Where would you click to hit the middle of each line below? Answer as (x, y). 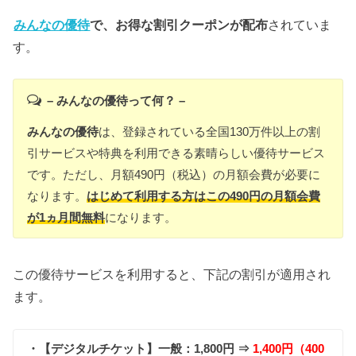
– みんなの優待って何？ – (116, 101)
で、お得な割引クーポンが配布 (179, 24)
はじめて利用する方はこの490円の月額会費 (204, 195)
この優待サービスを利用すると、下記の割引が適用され (172, 275)
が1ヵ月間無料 (66, 217)
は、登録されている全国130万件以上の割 (210, 131)
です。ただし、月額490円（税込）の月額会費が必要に (174, 174)
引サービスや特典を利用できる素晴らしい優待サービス (176, 153)
